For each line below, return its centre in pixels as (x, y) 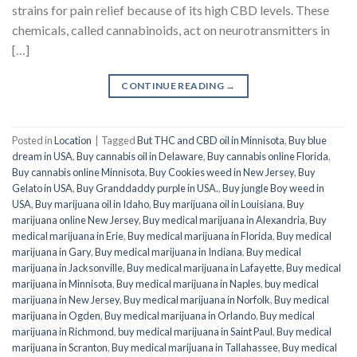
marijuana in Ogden (56, 315)
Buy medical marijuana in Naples (188, 283)
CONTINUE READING (174, 85)
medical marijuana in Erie (68, 235)
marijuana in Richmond (63, 331)
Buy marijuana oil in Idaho (92, 204)
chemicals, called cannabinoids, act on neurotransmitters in (171, 29)
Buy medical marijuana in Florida (200, 235)
